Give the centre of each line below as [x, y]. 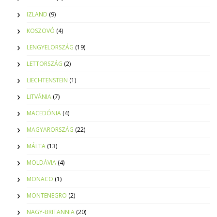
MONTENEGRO [47, 195]
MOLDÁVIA [41, 162]
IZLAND [37, 14]
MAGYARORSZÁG [50, 129]
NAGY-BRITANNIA [51, 212]
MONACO [40, 179]
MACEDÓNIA [44, 113]
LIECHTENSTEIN [47, 80]
